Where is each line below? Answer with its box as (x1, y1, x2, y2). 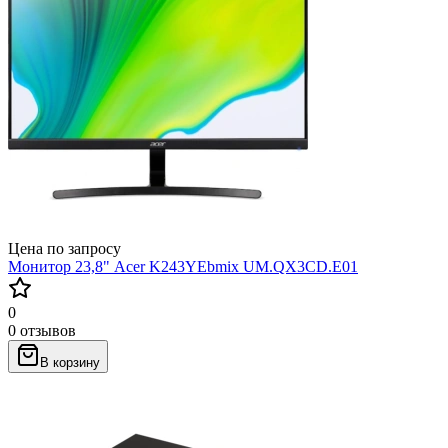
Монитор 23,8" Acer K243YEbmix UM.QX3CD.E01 (8, 257, 358, 275)
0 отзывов (8, 321, 76, 339)
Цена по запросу (8, 239, 121, 257)
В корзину (40, 354, 100, 370)
